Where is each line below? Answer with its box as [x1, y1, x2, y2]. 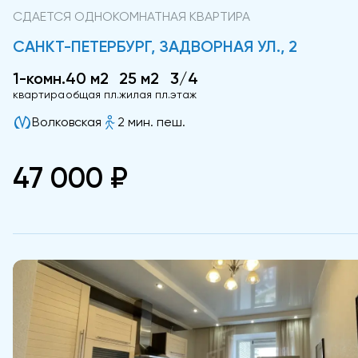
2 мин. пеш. [117, 114, 185, 130]
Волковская [32, 114, 101, 130]
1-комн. [13, 69, 66, 89]
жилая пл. [119, 88, 170, 101]
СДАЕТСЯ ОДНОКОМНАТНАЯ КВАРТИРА [13, 9, 250, 25]
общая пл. [66, 88, 119, 101]
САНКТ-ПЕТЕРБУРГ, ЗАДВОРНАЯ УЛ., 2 [13, 37, 297, 57]
